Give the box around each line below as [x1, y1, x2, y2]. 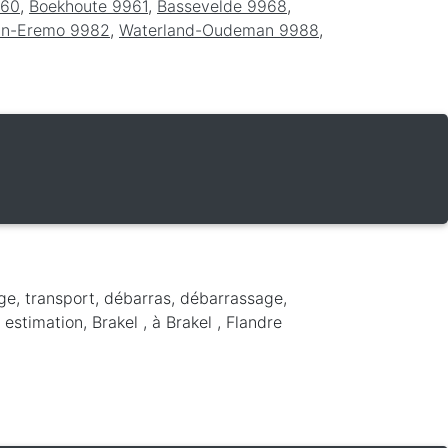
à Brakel [152, 311, 217, 332]
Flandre [226, 311, 282, 332]
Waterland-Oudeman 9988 [119, 19, 319, 40]
